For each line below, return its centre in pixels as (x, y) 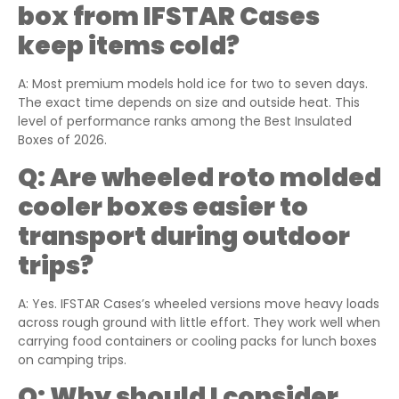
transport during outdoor (184, 236)
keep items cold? (129, 46)
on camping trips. (72, 359)
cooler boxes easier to (163, 207)
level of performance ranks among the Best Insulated (185, 122)
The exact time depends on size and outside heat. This (189, 103)
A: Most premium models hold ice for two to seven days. (193, 84)
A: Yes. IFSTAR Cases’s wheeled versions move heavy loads (199, 303)
